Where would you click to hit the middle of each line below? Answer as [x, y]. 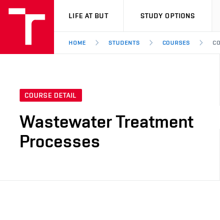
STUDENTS [124, 43]
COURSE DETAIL [51, 96]
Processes [60, 141]
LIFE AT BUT [89, 16]
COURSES [176, 43]
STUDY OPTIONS [168, 16]
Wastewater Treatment [107, 122]
